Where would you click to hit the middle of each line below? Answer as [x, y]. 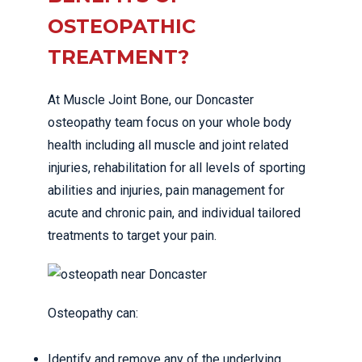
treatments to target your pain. [132, 236]
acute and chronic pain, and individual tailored [174, 213]
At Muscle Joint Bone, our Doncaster [151, 100]
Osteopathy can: [93, 313]
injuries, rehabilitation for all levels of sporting [177, 168]
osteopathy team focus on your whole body [170, 122]
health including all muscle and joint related [168, 145]
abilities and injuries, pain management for [166, 190]
